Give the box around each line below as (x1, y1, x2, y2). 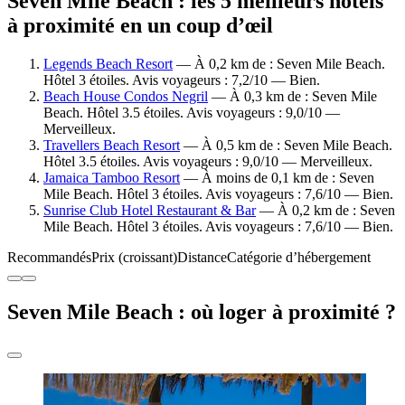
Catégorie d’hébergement (227, 249, 371, 265)
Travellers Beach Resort (43, 137, 180, 153)
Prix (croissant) (91, 249, 177, 265)
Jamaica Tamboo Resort (43, 169, 180, 185)
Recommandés (7, 249, 91, 265)
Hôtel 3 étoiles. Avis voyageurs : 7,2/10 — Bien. (43, 71, 320, 88)
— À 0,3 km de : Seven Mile (208, 88, 377, 104)
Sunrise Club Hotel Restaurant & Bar (43, 202, 256, 218)
